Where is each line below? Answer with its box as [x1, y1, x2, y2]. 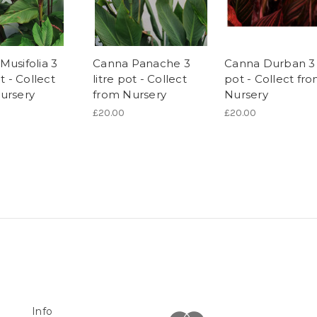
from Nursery [93, 87, 166, 101]
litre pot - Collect [93, 71, 187, 86]
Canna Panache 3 [93, 56, 190, 70]
